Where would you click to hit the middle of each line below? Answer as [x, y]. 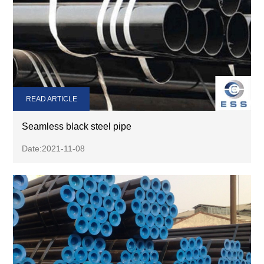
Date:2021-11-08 [54, 149]
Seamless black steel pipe [77, 127]
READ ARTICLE [51, 99]
